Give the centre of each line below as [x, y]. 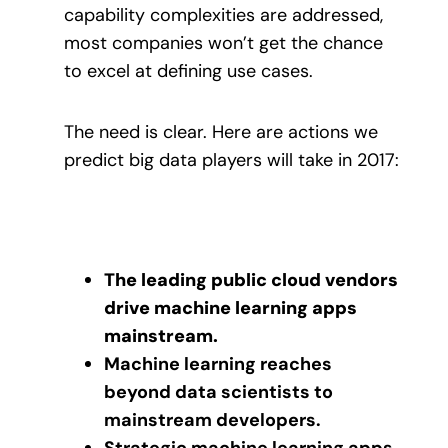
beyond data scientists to [218, 392]
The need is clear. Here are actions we [221, 131]
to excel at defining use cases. [188, 71]
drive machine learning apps [230, 308]
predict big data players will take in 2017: [231, 159]
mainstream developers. [212, 420]
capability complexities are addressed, [223, 15]
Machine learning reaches [218, 364]
